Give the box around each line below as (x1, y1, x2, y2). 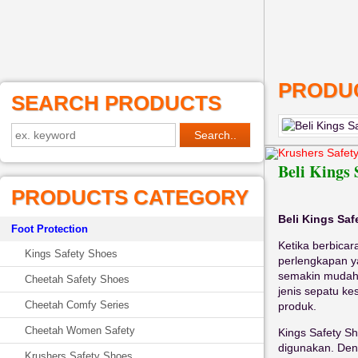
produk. (278, 300, 316, 312)
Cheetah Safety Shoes (25, 273, 129, 285)
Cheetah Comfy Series (25, 299, 129, 311)
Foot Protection (11, 223, 88, 235)
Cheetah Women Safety (25, 324, 135, 336)
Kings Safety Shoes (25, 248, 117, 260)
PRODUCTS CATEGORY (11, 185, 249, 209)
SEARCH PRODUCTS (11, 91, 221, 115)
